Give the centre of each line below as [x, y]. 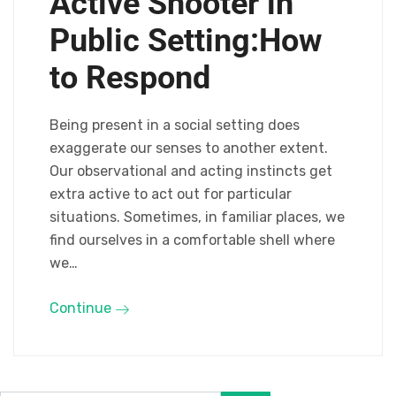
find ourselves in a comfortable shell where [192, 240]
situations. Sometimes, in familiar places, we [197, 217]
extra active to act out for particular [171, 194]
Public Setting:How [186, 41]
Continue [82, 308]
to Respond [130, 78]
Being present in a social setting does [175, 125]
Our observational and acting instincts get [191, 171]
